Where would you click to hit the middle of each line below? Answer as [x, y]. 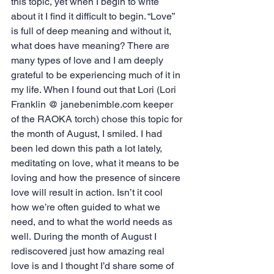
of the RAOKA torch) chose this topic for [98, 119]
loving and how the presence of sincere [97, 178]
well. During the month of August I [85, 236]
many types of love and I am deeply [88, 60]
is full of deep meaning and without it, [92, 31]
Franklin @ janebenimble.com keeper [93, 104]
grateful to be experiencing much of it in [97, 75]
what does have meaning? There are [91, 46]
